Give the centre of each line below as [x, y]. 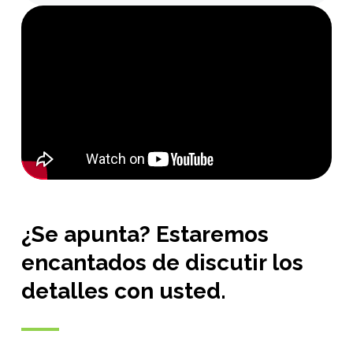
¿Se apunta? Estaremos [145, 234]
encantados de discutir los [162, 262]
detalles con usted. [123, 291]
